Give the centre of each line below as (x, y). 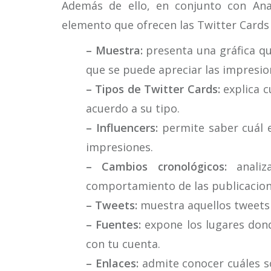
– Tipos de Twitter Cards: (153, 89)
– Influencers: (122, 128)
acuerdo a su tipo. (133, 108)
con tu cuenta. (123, 244)
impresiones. (119, 147)
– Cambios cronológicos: (156, 166)
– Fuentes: (114, 224)
